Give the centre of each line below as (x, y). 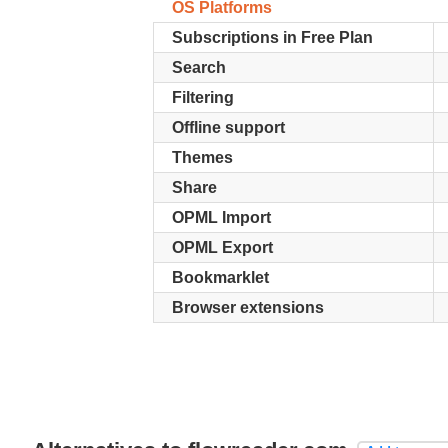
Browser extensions (248, 307)
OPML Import (221, 217)
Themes (202, 157)
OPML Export (222, 247)
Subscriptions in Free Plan (272, 37)
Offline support (228, 127)
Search (199, 67)
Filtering (203, 97)
